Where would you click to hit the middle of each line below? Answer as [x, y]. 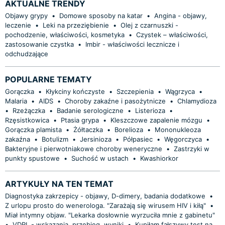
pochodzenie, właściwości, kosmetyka [65, 34]
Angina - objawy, [181, 15]
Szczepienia [135, 91]
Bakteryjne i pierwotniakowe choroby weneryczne [84, 148]
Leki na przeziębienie [76, 25]
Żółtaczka [88, 129]
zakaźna [18, 139]
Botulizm [55, 139]
